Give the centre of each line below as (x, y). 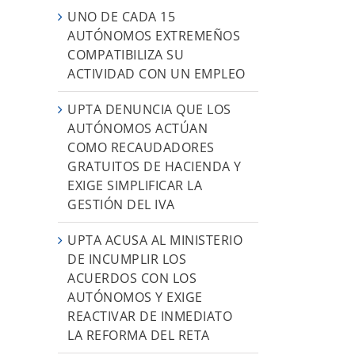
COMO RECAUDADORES (141, 147)
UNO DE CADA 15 (121, 16)
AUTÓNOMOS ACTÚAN (137, 128)
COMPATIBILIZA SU (126, 54)
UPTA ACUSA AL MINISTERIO (155, 240)
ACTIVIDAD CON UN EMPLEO (157, 73)
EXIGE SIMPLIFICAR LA (135, 185)
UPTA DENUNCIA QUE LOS (149, 109)
